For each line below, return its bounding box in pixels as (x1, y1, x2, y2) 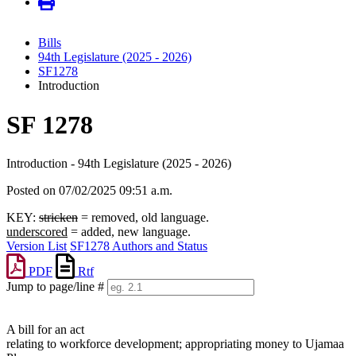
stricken (39, 211, 78, 225)
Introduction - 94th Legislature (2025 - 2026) (6, 157, 231, 171)
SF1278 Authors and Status (70, 239, 207, 253)
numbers (6, 309, 48, 323)
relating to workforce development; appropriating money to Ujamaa (6, 337, 344, 351)
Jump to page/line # (6, 280, 104, 294)
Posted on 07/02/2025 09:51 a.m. (6, 184, 172, 198)
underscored (6, 225, 68, 239)
